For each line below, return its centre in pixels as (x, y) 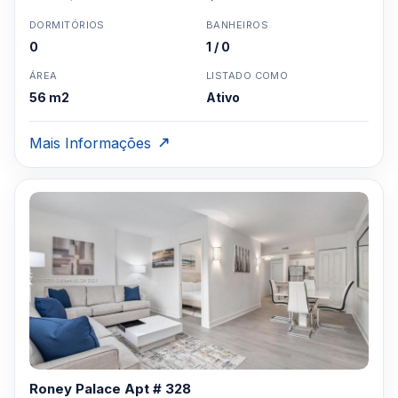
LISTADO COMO (247, 76)
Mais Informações (90, 143)
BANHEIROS (237, 25)
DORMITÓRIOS (67, 25)
